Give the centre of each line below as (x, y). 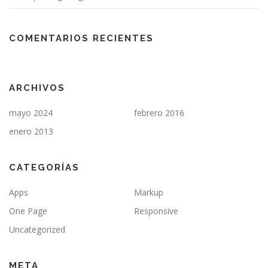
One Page (28, 211)
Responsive (156, 211)
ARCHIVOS (37, 88)
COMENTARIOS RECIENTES (81, 39)
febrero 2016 (159, 113)
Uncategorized (37, 230)
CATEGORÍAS (44, 168)
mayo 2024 (31, 113)
